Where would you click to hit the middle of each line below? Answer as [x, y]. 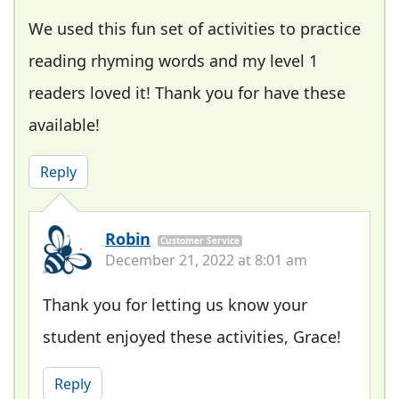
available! [64, 124]
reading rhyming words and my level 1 [173, 60]
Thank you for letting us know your [175, 304]
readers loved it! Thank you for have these [187, 92]
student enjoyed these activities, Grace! [192, 336]
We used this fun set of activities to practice [195, 28]
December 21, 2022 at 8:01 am [206, 260]
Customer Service [200, 240]
